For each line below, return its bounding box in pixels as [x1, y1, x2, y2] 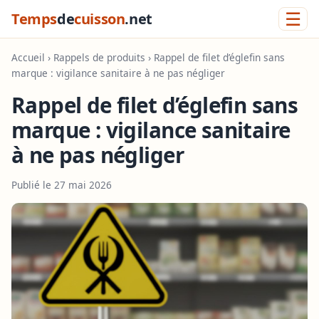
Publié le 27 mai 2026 [11, 177, 112, 192]
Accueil [11, 50, 45, 64]
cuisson [74, 9, 125, 28]
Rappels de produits [53, 50, 145, 64]
